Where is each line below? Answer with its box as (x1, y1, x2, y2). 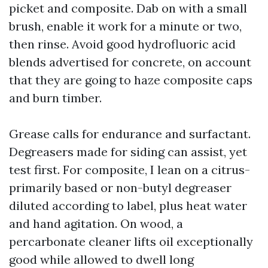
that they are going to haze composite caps (9, 72, 252, 87)
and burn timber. (9, 90, 102, 105)
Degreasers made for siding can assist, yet (9, 144, 247, 159)
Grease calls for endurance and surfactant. (9, 126, 251, 141)
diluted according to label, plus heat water (9, 198, 247, 213)
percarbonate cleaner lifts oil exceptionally (9, 234, 253, 249)
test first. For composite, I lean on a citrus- (9, 162, 250, 177)
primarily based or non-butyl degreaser (9, 180, 232, 195)
